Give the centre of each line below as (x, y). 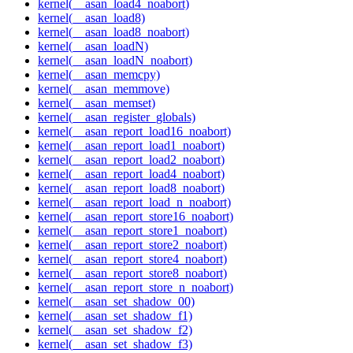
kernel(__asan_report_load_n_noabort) (134, 203)
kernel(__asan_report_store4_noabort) (132, 259)
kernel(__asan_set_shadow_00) (116, 302)
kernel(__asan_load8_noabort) (113, 32)
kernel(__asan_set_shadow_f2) (115, 330)
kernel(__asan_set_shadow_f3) (115, 344)
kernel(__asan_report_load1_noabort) (131, 146)
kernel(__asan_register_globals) (117, 117)
